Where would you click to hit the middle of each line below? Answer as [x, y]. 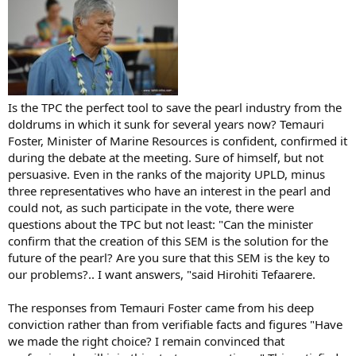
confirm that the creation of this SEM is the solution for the [168, 240]
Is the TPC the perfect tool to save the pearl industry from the [175, 107]
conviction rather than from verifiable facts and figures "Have [175, 324]
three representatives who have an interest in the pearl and [169, 190]
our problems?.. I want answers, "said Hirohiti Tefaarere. [162, 274]
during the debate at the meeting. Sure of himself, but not [166, 157]
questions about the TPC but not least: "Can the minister [161, 224]
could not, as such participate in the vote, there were [151, 207]
